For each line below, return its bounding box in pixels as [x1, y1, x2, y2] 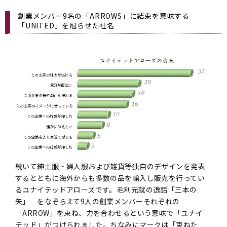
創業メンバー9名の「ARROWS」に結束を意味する [18, 10, 190, 21]
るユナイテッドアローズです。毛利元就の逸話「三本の [15, 184, 197, 195]
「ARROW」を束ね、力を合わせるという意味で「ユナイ [15, 208, 203, 218]
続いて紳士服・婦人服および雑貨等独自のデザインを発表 [15, 161, 205, 172]
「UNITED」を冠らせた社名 [18, 20, 115, 30]
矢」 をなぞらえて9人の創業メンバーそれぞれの [15, 196, 180, 207]
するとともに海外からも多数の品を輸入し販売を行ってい [15, 173, 205, 183]
